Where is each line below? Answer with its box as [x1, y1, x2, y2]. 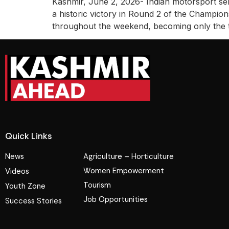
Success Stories [5, 196, 62, 207]
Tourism [83, 180, 111, 191]
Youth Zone [5, 181, 45, 192]
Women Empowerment [83, 166, 165, 176]
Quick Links [5, 130, 52, 142]
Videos [5, 166, 29, 177]
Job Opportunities [83, 194, 148, 205]
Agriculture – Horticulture [83, 151, 174, 162]
